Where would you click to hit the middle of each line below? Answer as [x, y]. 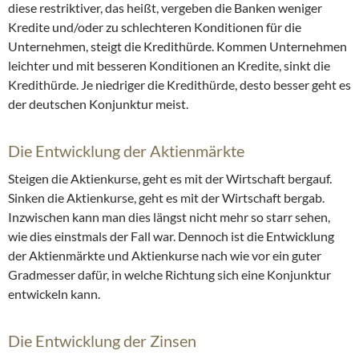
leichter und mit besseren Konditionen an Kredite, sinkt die [169, 66]
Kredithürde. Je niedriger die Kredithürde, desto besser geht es [179, 85]
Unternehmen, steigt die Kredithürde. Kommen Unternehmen [177, 46]
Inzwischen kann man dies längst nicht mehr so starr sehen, [169, 217]
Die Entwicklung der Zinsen [102, 341]
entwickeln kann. [54, 294]
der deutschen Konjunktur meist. [98, 104]
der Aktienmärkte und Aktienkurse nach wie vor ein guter [165, 256]
